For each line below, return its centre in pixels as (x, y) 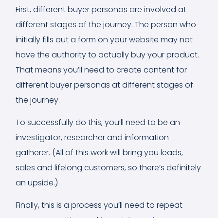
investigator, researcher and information (92, 137)
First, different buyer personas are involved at (101, 9)
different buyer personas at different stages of (104, 85)
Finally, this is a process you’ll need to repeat (99, 205)
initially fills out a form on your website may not (104, 39)
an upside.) (37, 182)
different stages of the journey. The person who (106, 24)
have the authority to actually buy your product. (107, 54)
